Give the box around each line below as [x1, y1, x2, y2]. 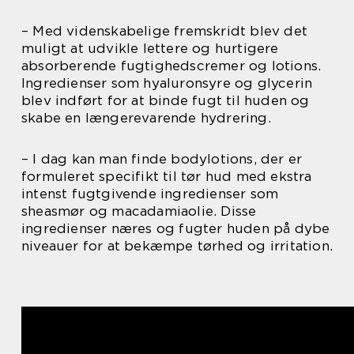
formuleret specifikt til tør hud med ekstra [21, 168, 312, 184]
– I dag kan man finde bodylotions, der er [21, 150, 303, 167]
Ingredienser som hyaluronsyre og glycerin [21, 74, 313, 91]
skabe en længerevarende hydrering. [21, 109, 271, 126]
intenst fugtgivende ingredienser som [21, 185, 279, 201]
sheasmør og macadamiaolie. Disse [21, 202, 257, 219]
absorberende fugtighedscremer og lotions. [21, 57, 322, 73]
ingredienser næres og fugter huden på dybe [21, 220, 330, 236]
